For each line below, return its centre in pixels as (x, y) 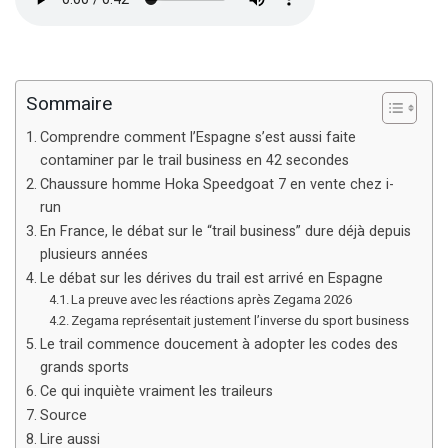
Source (65, 416)
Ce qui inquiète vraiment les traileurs (156, 392)
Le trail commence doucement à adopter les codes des (218, 345)
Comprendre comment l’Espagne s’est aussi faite (197, 138)
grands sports (84, 368)
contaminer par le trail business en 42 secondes (194, 161)
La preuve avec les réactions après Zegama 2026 (212, 300)
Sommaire (69, 104)
